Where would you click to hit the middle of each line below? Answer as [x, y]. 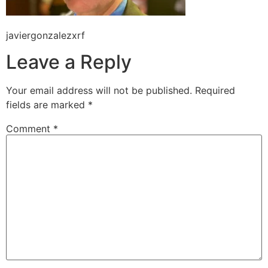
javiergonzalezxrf [45, 35]
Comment [30, 128]
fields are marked [47, 104]
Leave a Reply [69, 62]
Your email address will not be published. [99, 90]
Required [215, 90]
